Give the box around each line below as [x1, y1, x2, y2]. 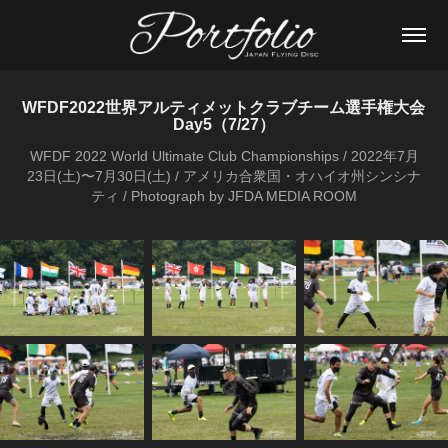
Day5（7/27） [173, 116, 275, 133]
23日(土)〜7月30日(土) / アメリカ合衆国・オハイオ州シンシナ [27, 168, 421, 184]
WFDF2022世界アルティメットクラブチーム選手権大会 [22, 99, 426, 116]
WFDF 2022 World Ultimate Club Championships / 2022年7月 [29, 148, 419, 164]
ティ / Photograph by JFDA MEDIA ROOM [91, 188, 357, 204]
